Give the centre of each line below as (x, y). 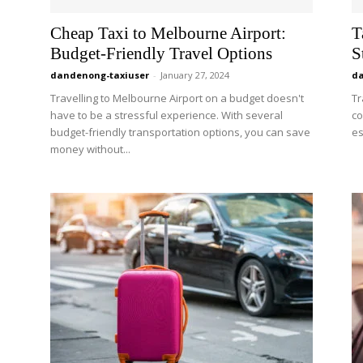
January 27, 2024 (195, 75)
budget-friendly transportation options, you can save (180, 132)
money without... (90, 149)
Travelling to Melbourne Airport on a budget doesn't (177, 98)
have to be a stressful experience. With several (167, 115)
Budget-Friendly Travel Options (161, 53)
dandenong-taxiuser (100, 75)
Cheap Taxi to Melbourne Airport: (168, 33)
